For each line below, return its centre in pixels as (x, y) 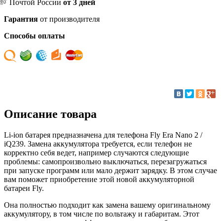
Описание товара (50, 114)
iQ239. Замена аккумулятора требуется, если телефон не (98, 144)
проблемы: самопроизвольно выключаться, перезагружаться (105, 161)
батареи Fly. (24, 188)
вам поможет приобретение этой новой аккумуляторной (99, 179)
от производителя (69, 19)
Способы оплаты (35, 36)
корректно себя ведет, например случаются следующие (96, 152)
